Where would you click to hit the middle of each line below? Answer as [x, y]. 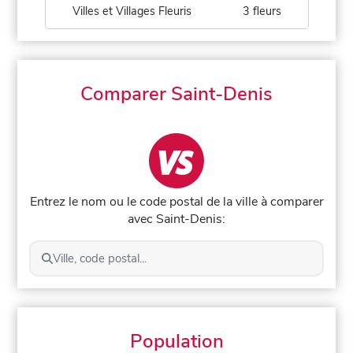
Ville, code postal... [99, 258]
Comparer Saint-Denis [176, 94]
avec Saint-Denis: [176, 219]
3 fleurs [262, 11]
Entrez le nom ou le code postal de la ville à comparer [176, 201]
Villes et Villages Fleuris [132, 11]
